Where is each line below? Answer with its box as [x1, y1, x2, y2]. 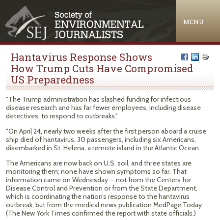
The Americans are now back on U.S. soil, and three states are [6, 159, 192, 167]
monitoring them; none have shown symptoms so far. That [6, 167, 187, 176]
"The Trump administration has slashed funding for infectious [6, 95, 191, 104]
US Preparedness [11, 73, 94, 86]
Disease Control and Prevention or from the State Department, [6, 184, 197, 192]
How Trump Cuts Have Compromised [11, 61, 193, 75]
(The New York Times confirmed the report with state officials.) [6, 209, 196, 218]
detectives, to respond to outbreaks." [6, 111, 118, 120]
